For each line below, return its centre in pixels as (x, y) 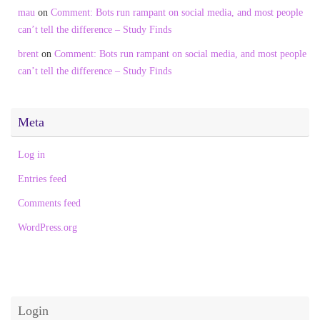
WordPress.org (47, 227)
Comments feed (49, 203)
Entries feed (42, 179)
